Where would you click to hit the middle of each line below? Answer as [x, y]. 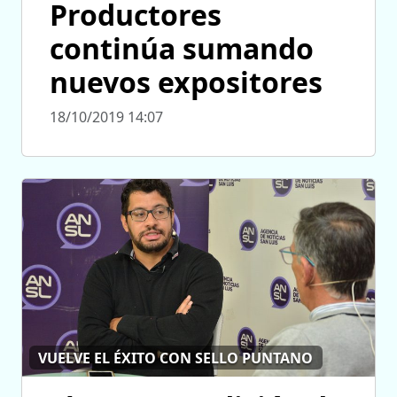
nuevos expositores [186, 82]
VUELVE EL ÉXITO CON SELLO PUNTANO [176, 358]
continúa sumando [182, 49]
